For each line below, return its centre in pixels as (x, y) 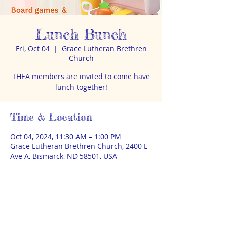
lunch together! (81, 87)
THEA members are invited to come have (81, 76)
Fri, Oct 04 (32, 48)
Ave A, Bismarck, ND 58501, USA (64, 156)
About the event (47, 185)
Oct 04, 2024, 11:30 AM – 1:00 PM (66, 137)
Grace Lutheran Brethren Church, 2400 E (79, 146)
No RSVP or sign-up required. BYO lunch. (81, 205)
